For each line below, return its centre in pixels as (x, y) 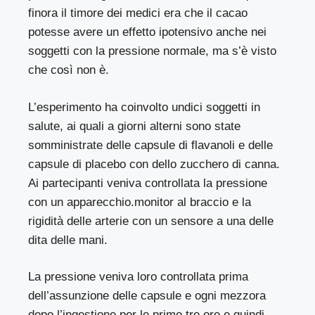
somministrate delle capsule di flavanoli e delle (151, 145)
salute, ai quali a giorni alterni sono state (135, 126)
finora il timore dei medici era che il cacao (138, 13)
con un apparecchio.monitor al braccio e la (140, 202)
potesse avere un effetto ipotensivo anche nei (148, 32)
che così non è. (69, 70)
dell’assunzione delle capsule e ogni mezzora (147, 296)
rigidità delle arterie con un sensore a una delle (151, 221)
